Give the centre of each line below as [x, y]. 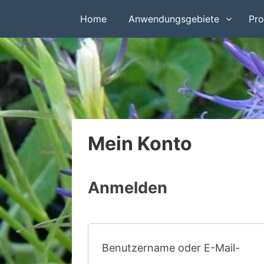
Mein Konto [140, 143]
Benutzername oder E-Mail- [171, 248]
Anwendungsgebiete [174, 19]
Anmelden [128, 188]
